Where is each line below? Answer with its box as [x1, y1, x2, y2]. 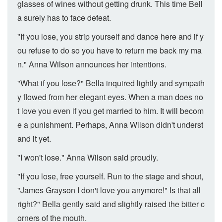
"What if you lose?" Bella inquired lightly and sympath [17, 77, 205, 89]
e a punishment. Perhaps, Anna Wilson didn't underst [17, 119, 203, 130]
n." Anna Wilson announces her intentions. [17, 58, 166, 70]
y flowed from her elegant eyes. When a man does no [17, 91, 203, 103]
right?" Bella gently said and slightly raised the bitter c [17, 198, 205, 210]
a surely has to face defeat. [17, 12, 111, 23]
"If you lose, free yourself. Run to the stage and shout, [17, 170, 203, 182]
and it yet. [17, 133, 51, 144]
